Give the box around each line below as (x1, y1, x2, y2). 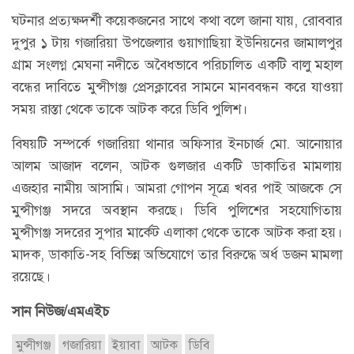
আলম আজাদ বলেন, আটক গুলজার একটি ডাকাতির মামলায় (12, 156, 342, 175)
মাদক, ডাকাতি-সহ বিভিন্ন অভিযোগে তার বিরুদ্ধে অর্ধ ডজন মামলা (12, 244, 342, 264)
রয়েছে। (12, 266, 51, 286)
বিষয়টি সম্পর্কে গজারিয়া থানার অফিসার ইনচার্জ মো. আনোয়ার (12, 134, 342, 153)
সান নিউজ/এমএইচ (12, 301, 109, 321)
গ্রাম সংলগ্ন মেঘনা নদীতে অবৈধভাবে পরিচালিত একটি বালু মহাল (12, 55, 342, 74)
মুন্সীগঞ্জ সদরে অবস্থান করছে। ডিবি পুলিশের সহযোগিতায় (12, 200, 342, 220)
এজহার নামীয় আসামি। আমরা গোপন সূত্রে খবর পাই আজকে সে (12, 178, 342, 198)
